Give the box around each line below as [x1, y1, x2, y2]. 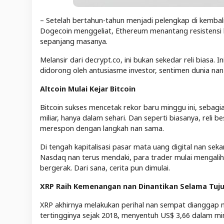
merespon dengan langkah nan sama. [40, 123, 164, 133]
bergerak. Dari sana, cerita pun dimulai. [40, 162, 170, 172]
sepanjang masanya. [40, 36, 107, 46]
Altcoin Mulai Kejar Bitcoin [40, 83, 135, 93]
